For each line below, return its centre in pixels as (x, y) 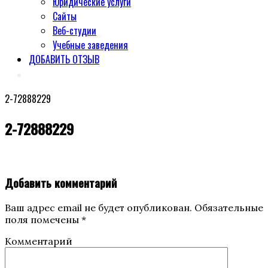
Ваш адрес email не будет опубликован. (98, 208)
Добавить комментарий (61, 182)
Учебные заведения (90, 45)
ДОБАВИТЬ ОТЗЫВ (64, 59)
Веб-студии (74, 31)
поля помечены (43, 220)
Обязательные (228, 208)
